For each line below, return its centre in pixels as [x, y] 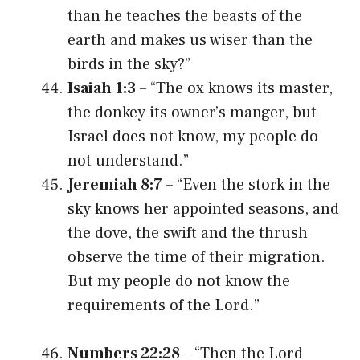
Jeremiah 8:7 [115, 184]
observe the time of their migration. [196, 257]
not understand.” [128, 160]
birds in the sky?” [129, 64]
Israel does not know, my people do [193, 136]
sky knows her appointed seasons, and [203, 209]
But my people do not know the [179, 281]
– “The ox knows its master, [234, 88]
